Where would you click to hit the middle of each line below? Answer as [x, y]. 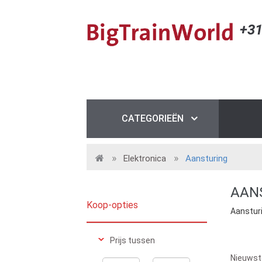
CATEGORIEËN [153, 118]
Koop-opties [112, 205]
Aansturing [206, 158]
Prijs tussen [132, 240]
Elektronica [145, 158]
